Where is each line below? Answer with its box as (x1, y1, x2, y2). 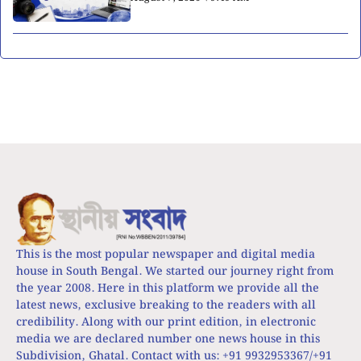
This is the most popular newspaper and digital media (16, 246, 315, 264)
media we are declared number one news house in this (16, 330, 320, 349)
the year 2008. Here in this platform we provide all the (16, 280, 319, 298)
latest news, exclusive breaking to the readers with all (16, 297, 316, 315)
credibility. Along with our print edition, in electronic (16, 313, 316, 332)
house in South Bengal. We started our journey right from (16, 263, 334, 281)
